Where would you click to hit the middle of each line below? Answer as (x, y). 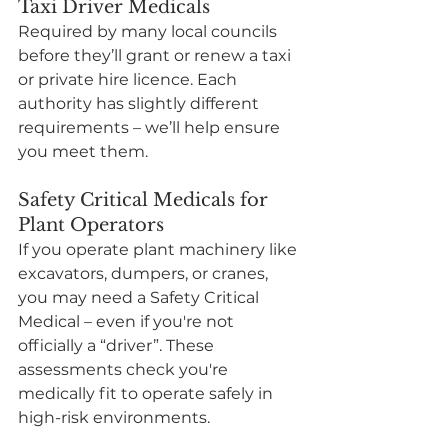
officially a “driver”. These (118, 345)
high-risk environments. (114, 417)
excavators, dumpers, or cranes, (145, 273)
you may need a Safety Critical (140, 297)
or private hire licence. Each (129, 79)
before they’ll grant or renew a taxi (156, 55)
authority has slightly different (140, 103)
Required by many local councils (149, 31)
